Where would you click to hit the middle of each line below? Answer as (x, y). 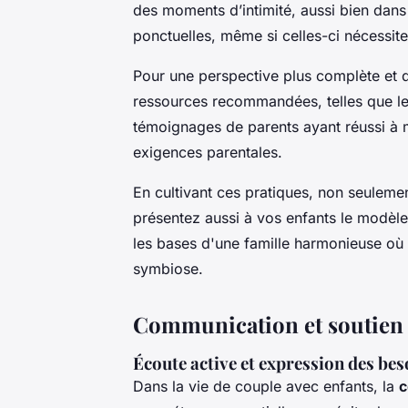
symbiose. (168, 269)
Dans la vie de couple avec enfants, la (266, 387)
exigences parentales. (208, 153)
